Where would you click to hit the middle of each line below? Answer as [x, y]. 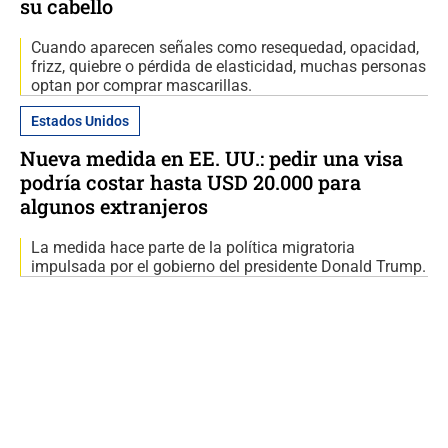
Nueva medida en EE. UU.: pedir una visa [211, 158]
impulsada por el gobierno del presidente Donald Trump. [228, 267]
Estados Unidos [80, 121]
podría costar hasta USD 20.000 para [190, 182]
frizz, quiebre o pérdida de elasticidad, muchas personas [228, 67]
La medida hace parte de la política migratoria [193, 248]
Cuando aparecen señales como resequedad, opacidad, [225, 48]
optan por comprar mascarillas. [141, 86]
